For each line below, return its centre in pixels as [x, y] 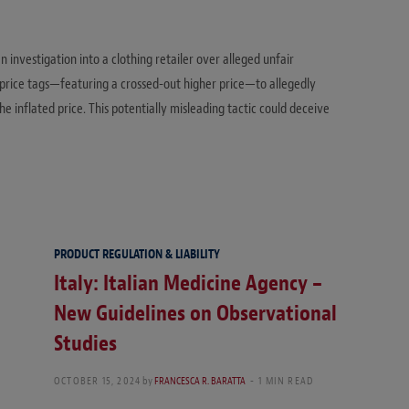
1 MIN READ [286, 381]
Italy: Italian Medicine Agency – [188, 283]
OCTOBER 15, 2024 [98, 381]
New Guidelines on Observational [195, 314]
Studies [85, 344]
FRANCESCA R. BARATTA [200, 381]
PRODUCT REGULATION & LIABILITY [137, 255]
